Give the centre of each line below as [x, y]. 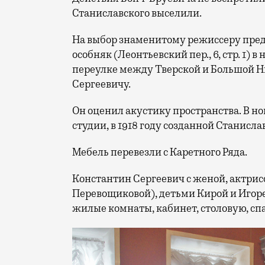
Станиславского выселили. [137, 13]
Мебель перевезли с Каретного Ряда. [160, 152]
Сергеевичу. [101, 84]
